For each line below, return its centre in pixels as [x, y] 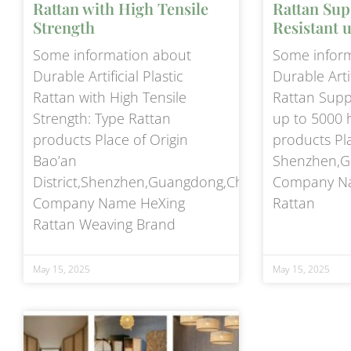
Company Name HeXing [109, 203]
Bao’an [55, 160]
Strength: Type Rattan [102, 118]
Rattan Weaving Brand [104, 224]
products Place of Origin [110, 139]
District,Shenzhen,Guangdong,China [148, 181]
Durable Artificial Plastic [108, 76]
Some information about [112, 54]
